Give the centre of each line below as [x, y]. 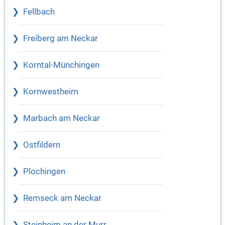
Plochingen [44, 171]
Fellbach [39, 12]
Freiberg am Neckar [61, 38]
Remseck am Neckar [62, 198]
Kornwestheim [51, 91]
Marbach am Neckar [62, 118]
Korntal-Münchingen [61, 65]
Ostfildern [42, 145]
